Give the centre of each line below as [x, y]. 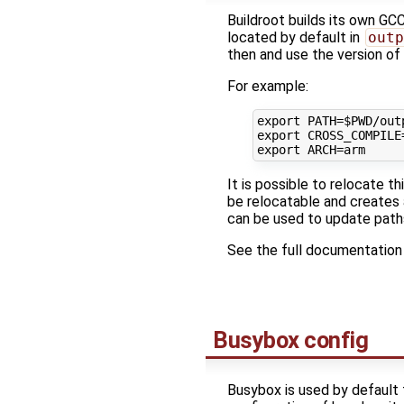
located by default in [295, 38]
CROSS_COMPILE [354, 135]
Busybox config [291, 340]
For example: [268, 87]
